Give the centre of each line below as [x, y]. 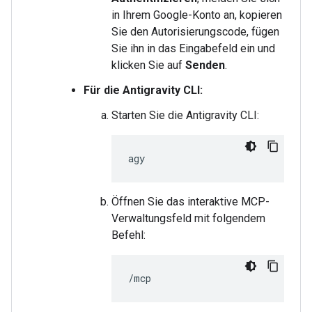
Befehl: [128, 235]
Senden [205, 65]
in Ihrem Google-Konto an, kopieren [197, 15]
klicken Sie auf [148, 65]
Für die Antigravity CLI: [143, 90]
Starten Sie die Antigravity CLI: [185, 115]
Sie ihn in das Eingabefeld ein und [193, 48]
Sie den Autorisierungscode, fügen [195, 32]
